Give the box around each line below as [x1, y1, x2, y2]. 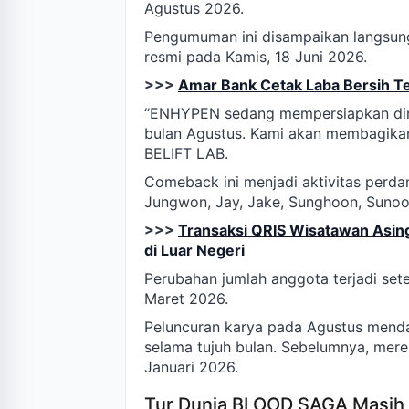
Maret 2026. [144, 289, 228, 309]
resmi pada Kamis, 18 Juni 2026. [144, 47, 367, 67]
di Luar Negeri [144, 241, 245, 260]
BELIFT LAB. [144, 144, 228, 163]
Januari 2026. [144, 358, 238, 377]
